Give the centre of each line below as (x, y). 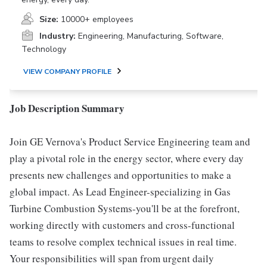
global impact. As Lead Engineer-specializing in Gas (120, 192)
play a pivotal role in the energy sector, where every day (127, 158)
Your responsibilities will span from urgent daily (112, 258)
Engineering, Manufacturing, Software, (151, 36)
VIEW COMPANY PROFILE (67, 72)
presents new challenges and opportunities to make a (120, 175)
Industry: (58, 36)
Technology (44, 49)
